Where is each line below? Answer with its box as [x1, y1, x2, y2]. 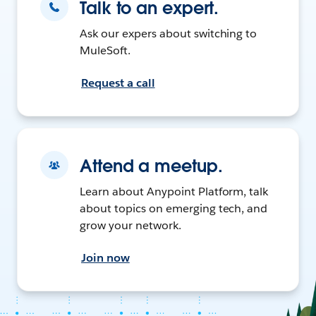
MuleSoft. [80, 42, 130, 58]
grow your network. [80, 217, 181, 233]
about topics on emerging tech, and [80, 200, 268, 216]
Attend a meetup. [80, 154, 223, 177]
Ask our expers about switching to [80, 25, 257, 41]
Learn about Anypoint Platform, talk [80, 183, 269, 199]
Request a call [81, 75, 155, 90]
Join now [81, 250, 130, 265]
